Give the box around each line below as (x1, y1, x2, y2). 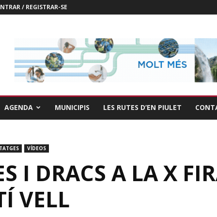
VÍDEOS (27, 145, 46, 152)
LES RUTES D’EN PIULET (103, 103, 182, 112)
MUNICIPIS (55, 103, 90, 112)
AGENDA (4, 103, 33, 112)
